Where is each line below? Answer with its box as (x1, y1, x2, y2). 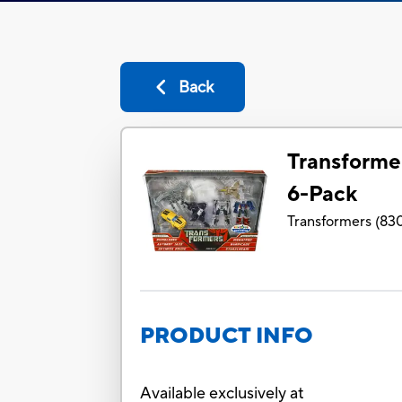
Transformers (287, 213, 372, 232)
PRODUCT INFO (140, 322, 314, 351)
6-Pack (287, 180, 358, 209)
